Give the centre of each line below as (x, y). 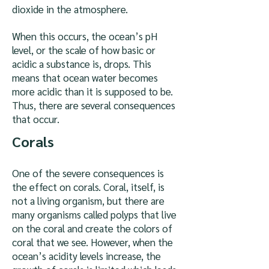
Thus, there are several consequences (94, 105)
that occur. (36, 119)
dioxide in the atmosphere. (70, 9)
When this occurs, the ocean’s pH (85, 36)
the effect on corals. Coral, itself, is (88, 187)
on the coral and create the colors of (92, 228)
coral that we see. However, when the (92, 242)
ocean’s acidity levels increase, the (86, 256)
